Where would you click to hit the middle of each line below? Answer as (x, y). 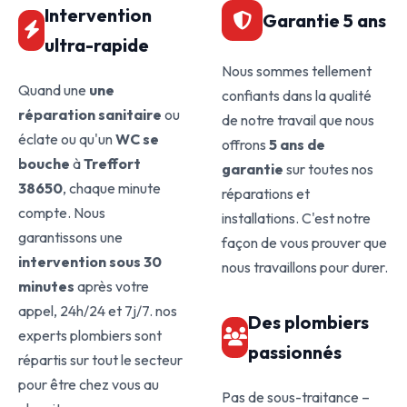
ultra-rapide (97, 45)
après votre (112, 286)
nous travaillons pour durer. (305, 267)
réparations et (266, 194)
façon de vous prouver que (304, 243)
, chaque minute (112, 188)
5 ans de (297, 144)
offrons (245, 144)
